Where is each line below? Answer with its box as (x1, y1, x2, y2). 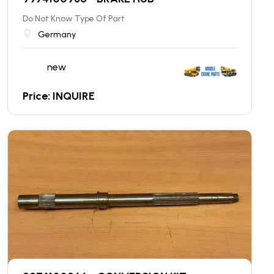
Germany (38, 29, 76, 40)
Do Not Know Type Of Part (23, 13, 125, 24)
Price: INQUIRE (23, 89, 95, 103)
